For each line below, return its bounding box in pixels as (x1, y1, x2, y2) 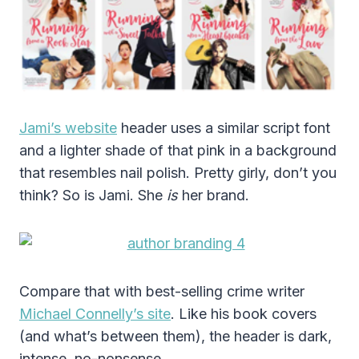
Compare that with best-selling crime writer (19, 282, 305, 300)
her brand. (178, 186, 249, 204)
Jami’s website (19, 119, 117, 136)
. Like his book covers (171, 305, 317, 322)
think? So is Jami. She (19, 186, 167, 204)
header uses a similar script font (117, 119, 330, 136)
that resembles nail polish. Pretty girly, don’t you (19, 163, 337, 181)
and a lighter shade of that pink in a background (19, 141, 337, 159)
